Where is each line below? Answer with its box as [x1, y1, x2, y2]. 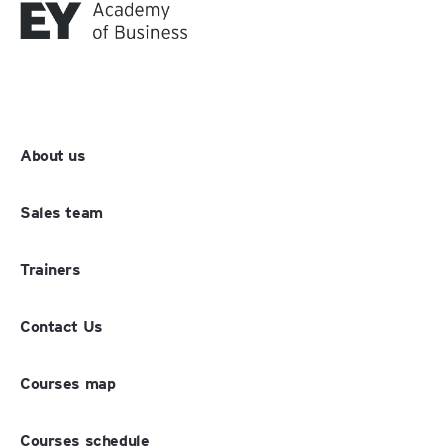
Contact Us [20, 314, 103, 336]
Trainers [20, 257, 81, 279]
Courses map [20, 371, 116, 393]
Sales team [20, 200, 103, 222]
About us [20, 143, 86, 165]
